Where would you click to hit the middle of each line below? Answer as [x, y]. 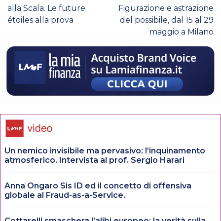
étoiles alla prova [40, 20]
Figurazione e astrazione [166, 8]
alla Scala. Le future [46, 8]
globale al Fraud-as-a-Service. [65, 195]
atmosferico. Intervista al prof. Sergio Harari [94, 160]
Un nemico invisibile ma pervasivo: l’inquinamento [105, 151]
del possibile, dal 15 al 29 [167, 20]
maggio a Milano [182, 32]
